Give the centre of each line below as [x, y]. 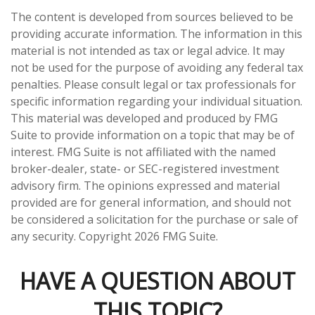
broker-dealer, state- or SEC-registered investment [145, 169]
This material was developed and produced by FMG [144, 118]
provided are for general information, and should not [151, 203]
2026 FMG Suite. [176, 237]
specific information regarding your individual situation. [156, 102]
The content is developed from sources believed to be [152, 17]
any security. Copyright [72, 237]
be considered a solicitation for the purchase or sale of [154, 220]
